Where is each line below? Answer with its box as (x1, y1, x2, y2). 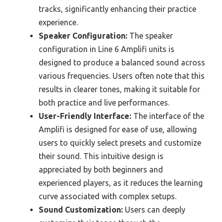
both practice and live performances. (39, 98, 169, 107)
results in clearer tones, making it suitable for (39, 84, 200, 94)
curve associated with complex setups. (39, 191, 176, 201)
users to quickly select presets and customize (39, 138, 201, 147)
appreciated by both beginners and (39, 165, 163, 174)
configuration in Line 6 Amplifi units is (39, 44, 174, 54)
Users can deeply (123, 205, 185, 214)
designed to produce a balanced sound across (39, 57, 205, 67)
